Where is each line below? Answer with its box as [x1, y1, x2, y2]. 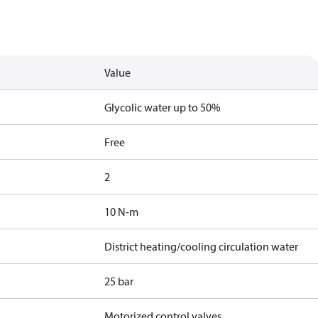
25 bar [104, 274, 134, 288]
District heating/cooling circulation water [104, 239, 299, 253]
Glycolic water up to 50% [104, 100, 221, 114]
